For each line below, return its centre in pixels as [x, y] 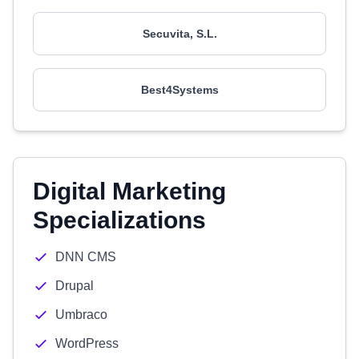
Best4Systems [179, 90]
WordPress [87, 343]
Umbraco [81, 315]
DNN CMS [86, 257]
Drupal [75, 286]
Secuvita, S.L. [179, 34]
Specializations [119, 220]
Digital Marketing [129, 191]
